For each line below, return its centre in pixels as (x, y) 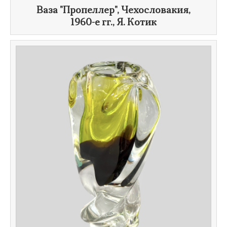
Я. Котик (137, 23)
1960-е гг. (91, 23)
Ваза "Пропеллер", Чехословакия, (113, 11)
